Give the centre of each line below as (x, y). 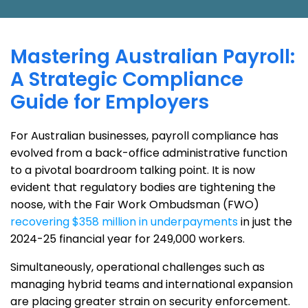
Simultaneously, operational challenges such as (137, 267)
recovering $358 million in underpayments (124, 222)
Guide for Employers (110, 102)
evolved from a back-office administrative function (149, 153)
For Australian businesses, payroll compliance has (144, 136)
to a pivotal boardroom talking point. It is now (133, 170)
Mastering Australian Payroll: (153, 57)
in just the (265, 222)
